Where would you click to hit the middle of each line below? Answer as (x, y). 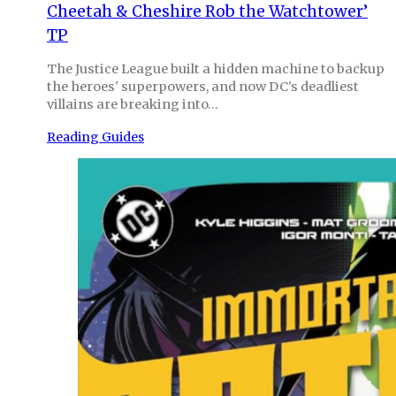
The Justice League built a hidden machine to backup (216, 69)
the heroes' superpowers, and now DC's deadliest (203, 87)
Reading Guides (95, 137)
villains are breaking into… (133, 105)
